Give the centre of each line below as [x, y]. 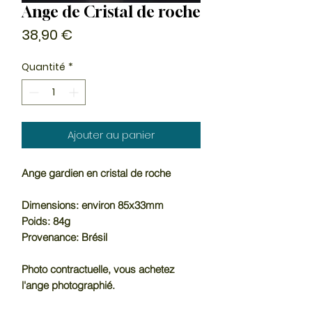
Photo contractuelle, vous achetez [98, 269]
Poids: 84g [46, 221]
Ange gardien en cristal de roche [96, 173]
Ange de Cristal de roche [111, 11]
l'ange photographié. [68, 285]
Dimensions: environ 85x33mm [93, 205]
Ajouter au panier [111, 134]
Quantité [44, 67]
